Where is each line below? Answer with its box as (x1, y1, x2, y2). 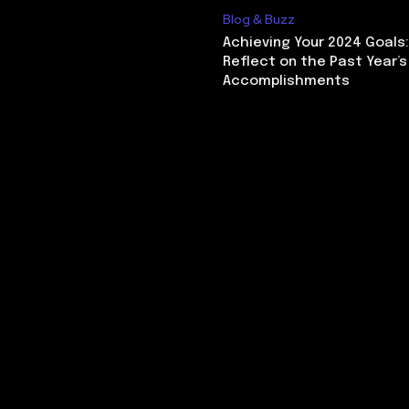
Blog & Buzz (223, 10, 295, 27)
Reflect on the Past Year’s (223, 54, 407, 69)
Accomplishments (223, 73, 350, 89)
